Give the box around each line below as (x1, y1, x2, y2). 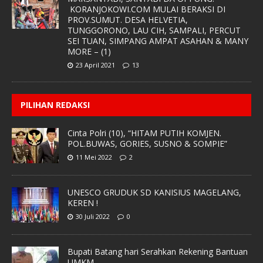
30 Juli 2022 (76, 211, 110, 221)
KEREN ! (68, 197, 98, 208)
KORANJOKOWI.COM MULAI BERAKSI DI (68, 3, 225, 15)
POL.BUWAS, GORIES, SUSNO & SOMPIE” (68, 137, 227, 149)
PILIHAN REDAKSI (21, 99, 90, 110)
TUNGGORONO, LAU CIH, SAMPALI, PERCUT (68, 24, 241, 36)
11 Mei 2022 (76, 152, 112, 161)
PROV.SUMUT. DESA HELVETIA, (68, 14, 188, 25)
